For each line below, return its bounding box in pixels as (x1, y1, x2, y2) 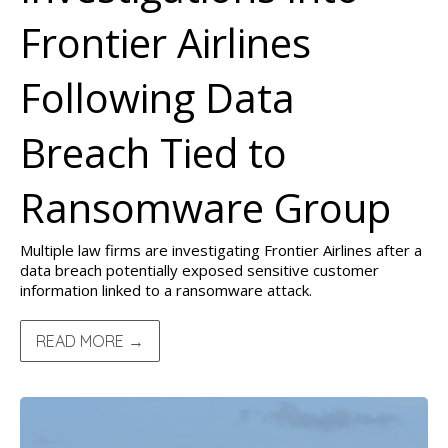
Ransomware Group (20, 180, 391, 235)
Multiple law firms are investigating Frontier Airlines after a (20, 240, 422, 260)
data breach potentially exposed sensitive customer (20, 260, 379, 280)
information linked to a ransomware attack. (20, 280, 312, 300)
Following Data (20, 70, 295, 125)
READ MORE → (36, 331, 144, 351)
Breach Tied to (20, 125, 287, 180)
